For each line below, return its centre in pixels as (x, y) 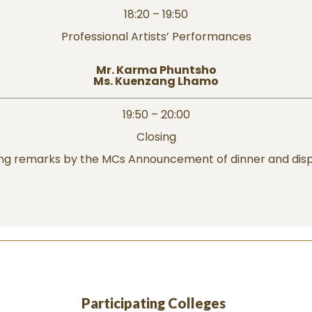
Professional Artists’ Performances (156, 37)
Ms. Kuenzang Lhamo (156, 81)
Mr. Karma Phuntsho (156, 70)
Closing (156, 137)
